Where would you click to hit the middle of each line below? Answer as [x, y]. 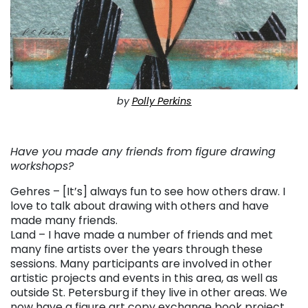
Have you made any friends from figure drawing [143, 151]
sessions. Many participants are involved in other [141, 263]
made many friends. [64, 220]
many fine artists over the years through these [136, 249]
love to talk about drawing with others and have [140, 206]
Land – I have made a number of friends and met [142, 234]
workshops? [42, 166]
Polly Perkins [162, 101]
